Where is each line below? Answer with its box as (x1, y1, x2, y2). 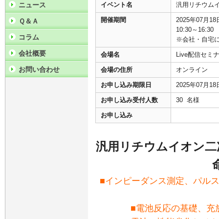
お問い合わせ (19, 66, 60, 73)
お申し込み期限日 (101, 81, 152, 89)
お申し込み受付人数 (101, 96, 158, 104)
